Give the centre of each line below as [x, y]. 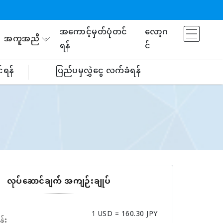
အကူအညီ [22, 40]
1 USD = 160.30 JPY [125, 214]
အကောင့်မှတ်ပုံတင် [94, 33]
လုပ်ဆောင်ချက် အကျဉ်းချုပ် [59, 182]
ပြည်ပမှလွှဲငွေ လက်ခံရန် [99, 72]
